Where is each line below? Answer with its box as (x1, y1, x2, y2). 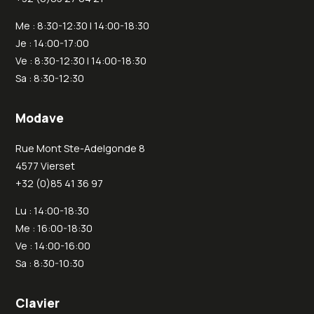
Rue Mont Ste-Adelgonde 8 (15, 141, 146, 155)
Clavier (15, 294, 60, 312)
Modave (15, 109, 64, 127)
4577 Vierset (15, 158, 76, 172)
